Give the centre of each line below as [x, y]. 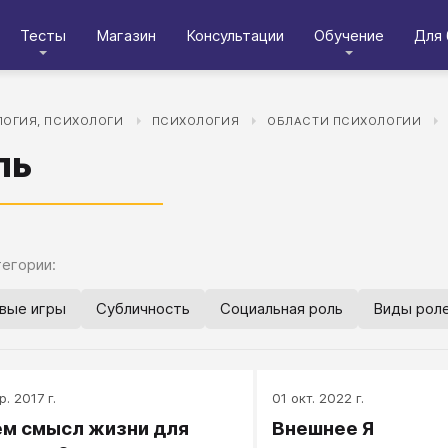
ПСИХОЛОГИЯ [195, 121]
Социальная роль [281, 308]
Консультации [235, 35]
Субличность [143, 308]
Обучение [349, 35]
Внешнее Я [322, 428]
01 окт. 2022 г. [317, 398]
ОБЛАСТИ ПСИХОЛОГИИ [344, 121]
